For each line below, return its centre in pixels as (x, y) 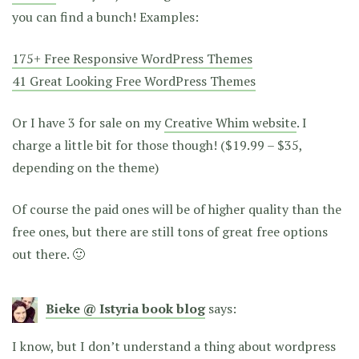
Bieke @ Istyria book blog (125, 309)
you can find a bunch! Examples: (105, 17)
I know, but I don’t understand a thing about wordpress (174, 347)
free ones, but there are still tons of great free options (170, 232)
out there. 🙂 (48, 254)
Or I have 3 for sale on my (88, 123)
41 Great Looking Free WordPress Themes (134, 81)
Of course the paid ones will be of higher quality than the (177, 210)
